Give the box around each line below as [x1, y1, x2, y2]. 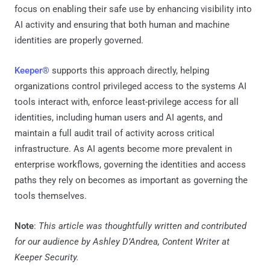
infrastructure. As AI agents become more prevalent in [14, 143, 232, 154]
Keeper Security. [14, 251, 79, 263]
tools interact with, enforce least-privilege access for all [14, 96, 239, 107]
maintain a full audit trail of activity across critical [14, 127, 215, 139]
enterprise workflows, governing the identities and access [14, 159, 246, 170]
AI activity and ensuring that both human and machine [14, 19, 230, 30]
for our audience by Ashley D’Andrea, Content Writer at [14, 236, 230, 247]
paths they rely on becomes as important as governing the [14, 174, 248, 186]
